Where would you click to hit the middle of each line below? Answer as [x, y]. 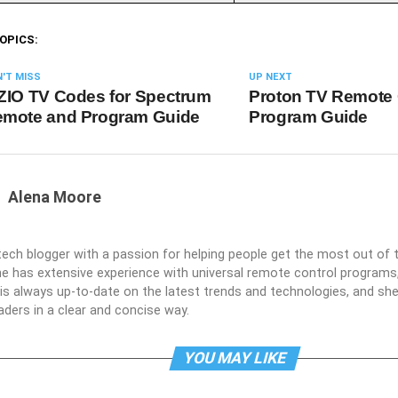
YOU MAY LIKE [235, 358]
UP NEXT [271, 77]
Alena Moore [55, 197]
